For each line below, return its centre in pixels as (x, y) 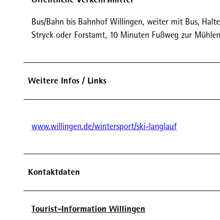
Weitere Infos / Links (67, 80)
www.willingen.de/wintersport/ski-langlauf (104, 126)
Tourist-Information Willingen (88, 208)
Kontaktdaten (54, 172)
